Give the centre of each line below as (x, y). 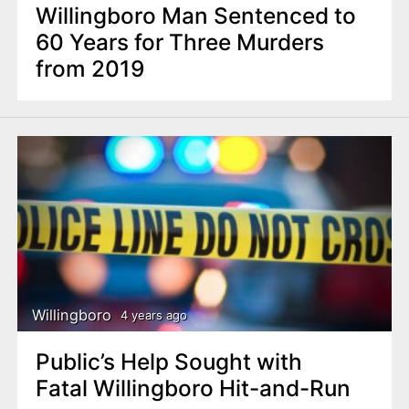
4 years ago (153, 315)
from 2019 (89, 69)
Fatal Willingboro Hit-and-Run (195, 388)
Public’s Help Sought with (168, 362)
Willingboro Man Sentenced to (195, 16)
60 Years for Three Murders (179, 42)
